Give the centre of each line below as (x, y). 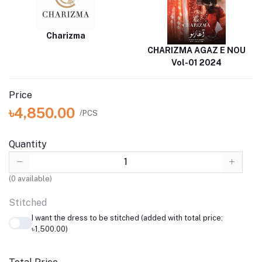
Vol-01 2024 (196, 63)
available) (34, 178)
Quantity (28, 144)
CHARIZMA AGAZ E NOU (196, 51)
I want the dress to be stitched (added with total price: (127, 218)
